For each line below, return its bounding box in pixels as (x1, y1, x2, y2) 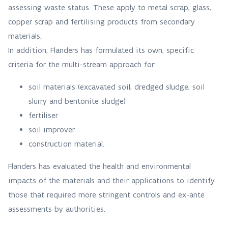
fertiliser (28, 110, 61, 120)
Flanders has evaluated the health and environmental (8, 161, 191, 171)
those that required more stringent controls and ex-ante (8, 190, 205, 199)
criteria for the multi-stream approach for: (8, 60, 163, 69)
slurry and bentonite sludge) (28, 96, 128, 106)
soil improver (28, 125, 77, 134)
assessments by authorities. (8, 204, 105, 214)
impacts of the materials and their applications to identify (8, 176, 215, 185)
